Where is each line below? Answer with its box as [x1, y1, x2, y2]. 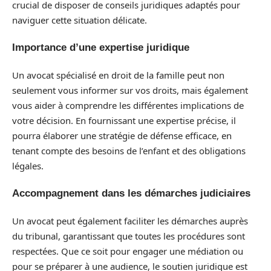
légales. [12, 159, 44, 172]
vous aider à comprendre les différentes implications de [12, 99, 244, 111]
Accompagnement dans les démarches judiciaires [12, 188, 250, 199]
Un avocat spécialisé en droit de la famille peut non [12, 68, 224, 81]
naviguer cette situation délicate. [12, 13, 147, 26]
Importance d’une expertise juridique [12, 42, 189, 53]
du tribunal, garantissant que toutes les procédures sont [12, 229, 245, 242]
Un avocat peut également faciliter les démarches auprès [12, 214, 248, 227]
